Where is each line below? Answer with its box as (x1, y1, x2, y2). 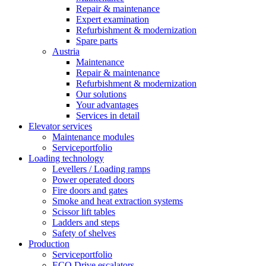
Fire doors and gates (52, 185, 128, 195)
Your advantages (76, 100, 138, 110)
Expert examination (76, 14, 149, 24)
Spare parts (76, 36, 118, 46)
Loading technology (28, 153, 104, 163)
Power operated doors (52, 175, 134, 185)
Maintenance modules (52, 132, 134, 142)
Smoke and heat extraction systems (52, 196, 183, 206)
